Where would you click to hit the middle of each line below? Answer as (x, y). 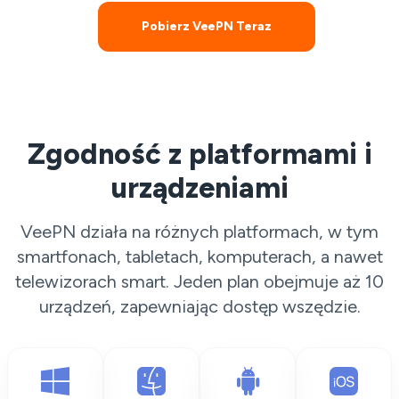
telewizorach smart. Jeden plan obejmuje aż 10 (199, 281)
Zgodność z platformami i (199, 154)
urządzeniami (199, 188)
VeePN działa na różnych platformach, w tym (199, 232)
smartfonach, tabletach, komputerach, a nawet (199, 256)
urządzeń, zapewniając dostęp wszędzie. (199, 306)
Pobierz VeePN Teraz (207, 26)
